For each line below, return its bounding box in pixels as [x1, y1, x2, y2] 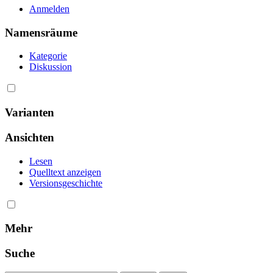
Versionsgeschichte [29, 177, 102, 188]
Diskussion [29, 62, 72, 73]
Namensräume [5, 26, 77, 39]
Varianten [5, 106, 54, 119]
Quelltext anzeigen [29, 166, 101, 177]
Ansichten [5, 130, 54, 144]
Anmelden [29, 4, 69, 15]
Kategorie [29, 51, 67, 62]
